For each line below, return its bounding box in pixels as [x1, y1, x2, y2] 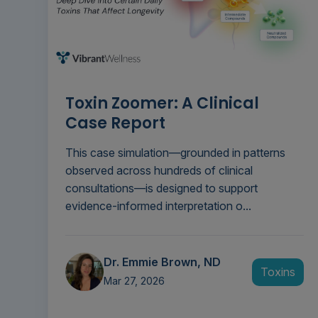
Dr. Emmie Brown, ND [104, 255, 221, 270]
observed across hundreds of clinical [65, 163, 253, 178]
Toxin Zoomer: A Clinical [65, 92, 259, 115]
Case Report [65, 112, 165, 135]
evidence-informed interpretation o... [65, 199, 251, 214]
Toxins [260, 264, 295, 279]
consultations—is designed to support [65, 181, 258, 196]
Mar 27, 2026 [104, 275, 165, 287]
